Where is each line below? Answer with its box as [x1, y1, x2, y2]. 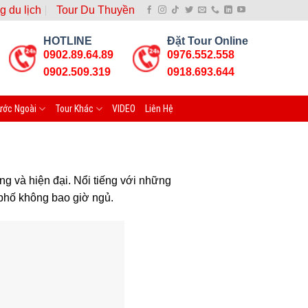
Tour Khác [55, 103, 94, 114]
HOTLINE [43, 35, 92, 47]
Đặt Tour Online [167, 35, 248, 47]
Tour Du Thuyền [56, 4, 135, 16]
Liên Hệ [145, 103, 174, 114]
